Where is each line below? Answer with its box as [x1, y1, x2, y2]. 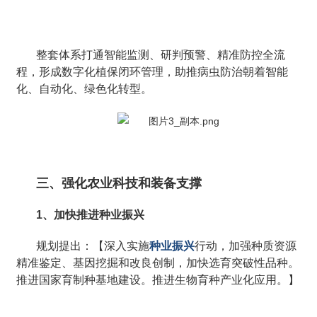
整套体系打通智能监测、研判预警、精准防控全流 [36, 48, 286, 61]
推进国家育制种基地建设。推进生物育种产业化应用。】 [16, 274, 300, 287]
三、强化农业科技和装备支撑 [36, 176, 202, 191]
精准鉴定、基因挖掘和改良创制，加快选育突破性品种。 [16, 257, 300, 270]
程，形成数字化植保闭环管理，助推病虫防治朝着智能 [16, 65, 289, 78]
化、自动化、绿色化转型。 [16, 82, 153, 95]
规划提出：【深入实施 [36, 240, 150, 253]
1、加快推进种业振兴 [36, 209, 145, 221]
